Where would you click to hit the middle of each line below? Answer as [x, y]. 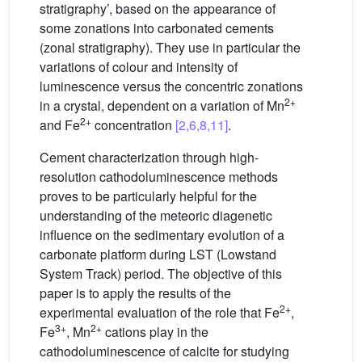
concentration [133, 125]
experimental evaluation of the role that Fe [160, 312]
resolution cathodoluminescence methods [159, 177]
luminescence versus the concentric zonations [171, 86]
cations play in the [155, 332]
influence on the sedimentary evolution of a [162, 235]
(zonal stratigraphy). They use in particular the [170, 47]
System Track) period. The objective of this [161, 274]
